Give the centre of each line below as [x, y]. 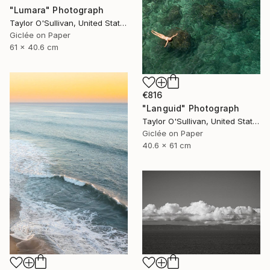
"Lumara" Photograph [57, 10]
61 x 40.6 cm [34, 47]
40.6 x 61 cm [167, 145]
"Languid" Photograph [191, 108]
